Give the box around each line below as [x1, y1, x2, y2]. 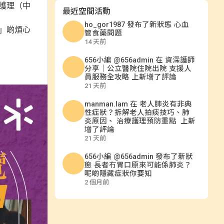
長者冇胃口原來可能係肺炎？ [93, 161, 191, 170]
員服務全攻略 [84, 73, 129, 82]
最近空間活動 [62, 6, 110, 16]
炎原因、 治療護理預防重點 [84, 117, 178, 126]
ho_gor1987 [84, 20, 125, 29]
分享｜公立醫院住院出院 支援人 [84, 64, 191, 73]
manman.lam [84, 100, 128, 109]
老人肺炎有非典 [139, 100, 192, 109]
